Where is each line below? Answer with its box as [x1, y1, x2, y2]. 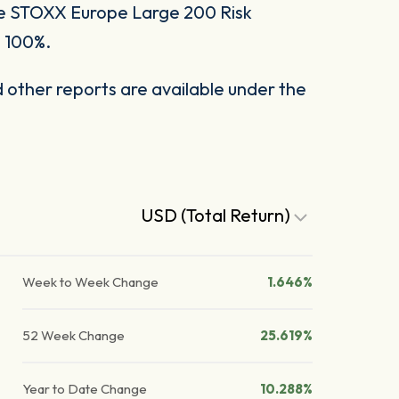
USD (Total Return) [142, 204, 295, 227]
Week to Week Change [22, 273, 159, 291]
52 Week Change [22, 327, 126, 345]
